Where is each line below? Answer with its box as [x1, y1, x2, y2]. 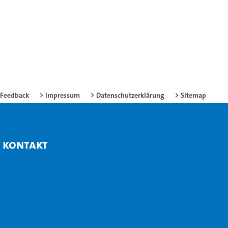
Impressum [45, 91, 80, 100]
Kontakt [3, 136, 48, 153]
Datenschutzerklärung [96, 91, 164, 100]
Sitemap [181, 91, 206, 100]
